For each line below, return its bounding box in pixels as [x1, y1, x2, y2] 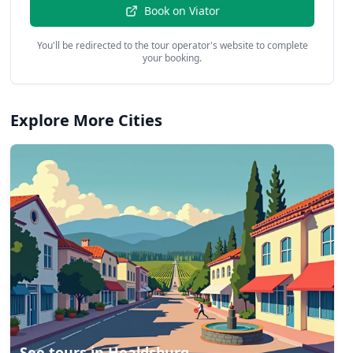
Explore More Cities [10, 110, 163, 131]
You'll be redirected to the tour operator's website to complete [36, 39, 308, 52]
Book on [143, 3, 189, 18]
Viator [188, 3, 220, 18]
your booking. [143, 51, 203, 65]
